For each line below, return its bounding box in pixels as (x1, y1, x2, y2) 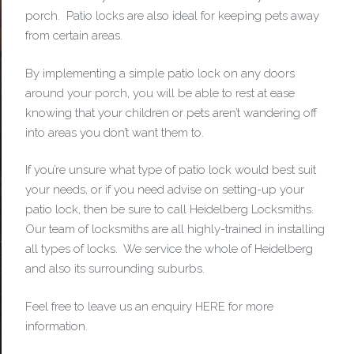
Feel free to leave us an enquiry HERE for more (25, 299, 273, 314)
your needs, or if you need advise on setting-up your (25, 183, 304, 197)
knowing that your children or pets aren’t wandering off (25, 105, 317, 120)
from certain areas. (25, 28, 122, 43)
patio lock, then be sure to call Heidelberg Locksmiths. (25, 202, 317, 217)
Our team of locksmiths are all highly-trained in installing (25, 222, 325, 236)
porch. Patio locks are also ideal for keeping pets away (25, 9, 319, 23)
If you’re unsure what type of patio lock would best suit (25, 163, 316, 177)
